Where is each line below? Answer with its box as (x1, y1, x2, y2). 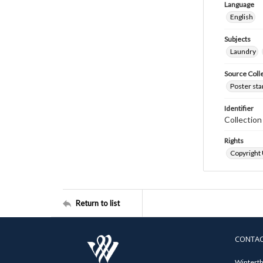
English (230, 12, 253, 21)
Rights (224, 136, 244, 145)
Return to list (76, 198, 120, 208)
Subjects (224, 35, 251, 43)
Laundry (230, 47, 256, 56)
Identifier (224, 104, 254, 113)
